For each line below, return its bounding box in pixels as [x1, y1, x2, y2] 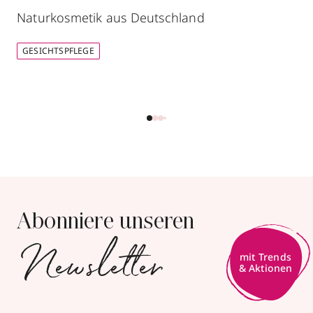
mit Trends [240, 250, 291, 264]
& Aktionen [238, 261, 293, 275]
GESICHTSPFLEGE [22, 44, 94, 57]
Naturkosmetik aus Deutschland [17, 8, 205, 26]
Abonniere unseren [17, 211, 195, 234]
